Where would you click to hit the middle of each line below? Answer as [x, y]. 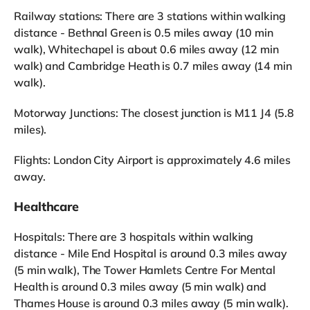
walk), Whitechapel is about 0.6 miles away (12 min [146, 49]
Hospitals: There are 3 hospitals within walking [134, 237]
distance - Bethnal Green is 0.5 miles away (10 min [144, 33]
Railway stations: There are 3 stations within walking [150, 16]
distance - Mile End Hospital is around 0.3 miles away [151, 254]
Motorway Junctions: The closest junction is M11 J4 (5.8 [154, 113]
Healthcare [46, 207]
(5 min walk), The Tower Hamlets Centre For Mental [145, 270]
